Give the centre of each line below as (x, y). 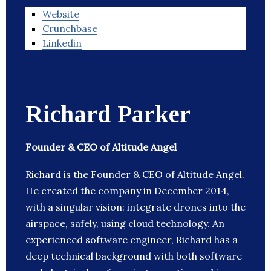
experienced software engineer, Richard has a (132, 240)
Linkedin (62, 43)
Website (61, 14)
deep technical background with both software (134, 256)
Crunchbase (70, 29)
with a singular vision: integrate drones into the (135, 207)
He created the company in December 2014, (127, 191)
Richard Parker (108, 114)
